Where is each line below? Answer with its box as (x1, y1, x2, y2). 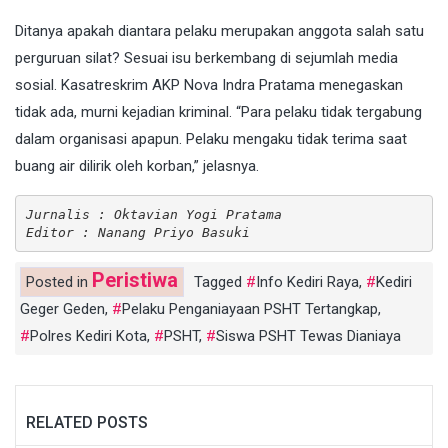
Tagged (194, 273, 246, 292)
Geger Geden (20, 300, 105, 319)
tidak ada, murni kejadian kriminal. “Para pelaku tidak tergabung (15, 103, 422, 122)
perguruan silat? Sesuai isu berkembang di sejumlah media (15, 49, 398, 68)
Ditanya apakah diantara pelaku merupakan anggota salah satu (15, 22, 424, 41)
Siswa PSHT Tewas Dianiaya (216, 327, 401, 346)
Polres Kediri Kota (30, 327, 147, 346)
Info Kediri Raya (256, 273, 359, 292)
